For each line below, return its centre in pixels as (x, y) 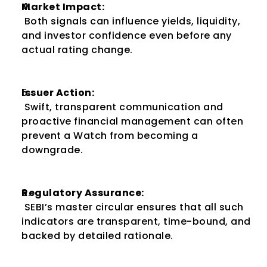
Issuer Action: (58, 93)
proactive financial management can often (132, 121)
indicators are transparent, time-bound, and (136, 221)
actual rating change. (77, 50)
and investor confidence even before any (127, 35)
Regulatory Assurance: (83, 193)
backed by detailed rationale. (97, 236)
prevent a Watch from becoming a (110, 136)
